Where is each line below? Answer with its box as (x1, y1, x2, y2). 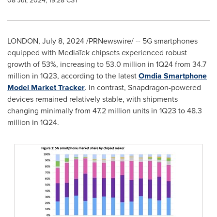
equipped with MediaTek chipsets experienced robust (7, 47, 187, 58)
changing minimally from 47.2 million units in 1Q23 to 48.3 (7, 105, 202, 116)
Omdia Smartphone (139, 70, 207, 81)
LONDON (7, 35, 38, 46)
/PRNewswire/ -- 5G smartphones (84, 35, 198, 46)
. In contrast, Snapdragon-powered (85, 82, 201, 93)
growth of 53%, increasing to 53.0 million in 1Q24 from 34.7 (7, 59, 206, 70)
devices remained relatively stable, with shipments (7, 93, 178, 105)
